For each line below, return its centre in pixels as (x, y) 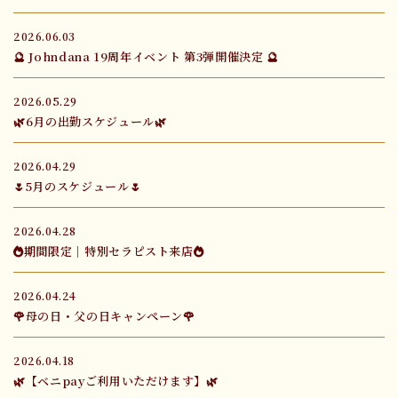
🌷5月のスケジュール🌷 (78, 187)
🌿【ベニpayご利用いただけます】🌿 (116, 381)
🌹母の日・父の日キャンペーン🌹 (104, 316)
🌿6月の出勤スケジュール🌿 (90, 122)
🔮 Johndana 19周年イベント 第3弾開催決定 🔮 (146, 57)
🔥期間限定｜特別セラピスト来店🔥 (109, 251)
